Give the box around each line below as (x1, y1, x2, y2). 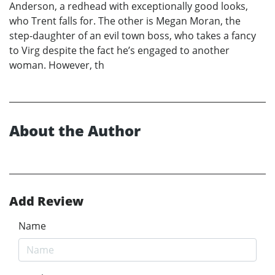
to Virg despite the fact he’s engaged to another (9, 44, 230, 58)
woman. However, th (9, 58, 104, 72)
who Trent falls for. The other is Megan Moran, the (9, 14, 241, 28)
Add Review (9, 193, 83, 210)
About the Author (9, 120, 141, 141)
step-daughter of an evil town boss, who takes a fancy (9, 29, 256, 43)
